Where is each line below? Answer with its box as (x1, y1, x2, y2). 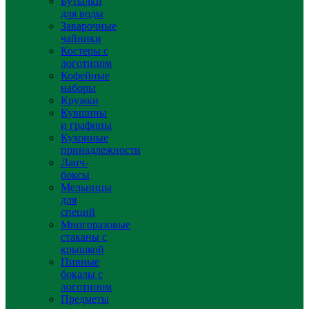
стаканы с (61, 231, 107, 243)
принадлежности (61, 144, 141, 156)
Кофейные (61, 70, 110, 81)
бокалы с (61, 268, 103, 280)
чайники (61, 32, 101, 44)
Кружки (61, 94, 99, 106)
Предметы (61, 293, 109, 305)
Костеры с (61, 45, 108, 57)
